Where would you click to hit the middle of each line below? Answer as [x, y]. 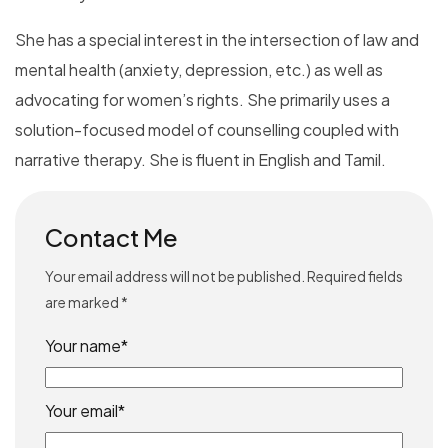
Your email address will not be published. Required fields [224, 275]
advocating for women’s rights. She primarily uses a [202, 99]
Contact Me [111, 236]
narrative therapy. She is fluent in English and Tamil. [200, 159]
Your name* [86, 345]
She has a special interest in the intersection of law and [217, 39]
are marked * [86, 301]
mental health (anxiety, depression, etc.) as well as [199, 69]
